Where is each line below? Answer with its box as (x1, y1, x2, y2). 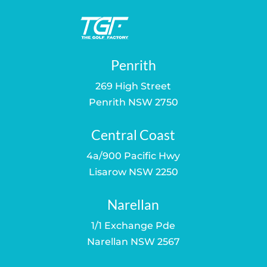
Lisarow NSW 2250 (88, 166, 178, 178)
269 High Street (95, 80, 172, 92)
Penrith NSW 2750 (88, 96, 178, 108)
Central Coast (91, 126, 176, 143)
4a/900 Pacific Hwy (86, 150, 181, 162)
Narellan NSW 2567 (86, 235, 180, 247)
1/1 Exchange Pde (91, 219, 176, 231)
